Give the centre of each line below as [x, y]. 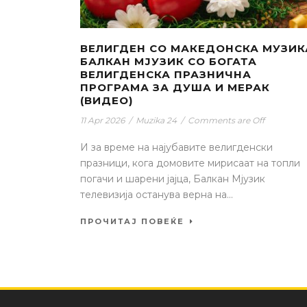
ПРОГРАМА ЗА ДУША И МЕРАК [175, 87]
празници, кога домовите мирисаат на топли [190, 163]
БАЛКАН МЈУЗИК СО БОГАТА [169, 61]
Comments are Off [226, 120]
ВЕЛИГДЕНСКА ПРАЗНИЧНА [166, 74]
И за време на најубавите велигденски [176, 147]
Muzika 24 [156, 120]
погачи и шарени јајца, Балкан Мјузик [173, 179]
